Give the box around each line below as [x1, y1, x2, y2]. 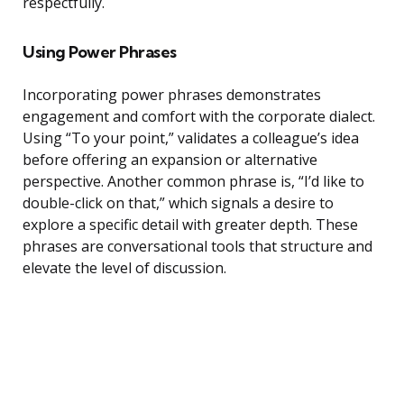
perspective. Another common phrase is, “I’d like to [23, 171, 364, 192]
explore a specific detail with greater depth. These [23, 215, 358, 235]
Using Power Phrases [23, 41, 177, 63]
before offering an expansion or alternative [23, 150, 317, 170]
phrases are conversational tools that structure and [23, 236, 372, 257]
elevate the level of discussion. [23, 258, 226, 279]
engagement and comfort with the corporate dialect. [23, 106, 375, 127]
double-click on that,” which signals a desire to [23, 193, 334, 214]
